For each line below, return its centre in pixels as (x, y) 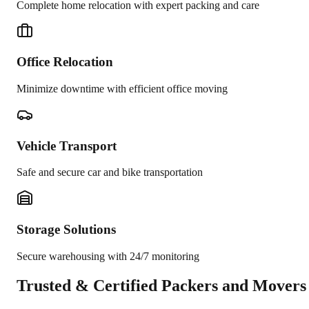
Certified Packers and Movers (200, 285)
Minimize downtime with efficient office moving (122, 89)
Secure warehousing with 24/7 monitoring (108, 256)
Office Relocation (65, 62)
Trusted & (55, 285)
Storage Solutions (66, 230)
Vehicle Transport (67, 146)
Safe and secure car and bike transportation (110, 172)
